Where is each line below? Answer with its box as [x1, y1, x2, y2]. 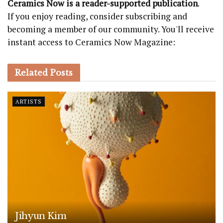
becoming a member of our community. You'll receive [7, 23, 214, 35]
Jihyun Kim [15, 210, 67, 222]
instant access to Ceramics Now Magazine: [7, 36, 175, 48]
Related [15, 67, 48, 78]
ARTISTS [15, 98, 42, 105]
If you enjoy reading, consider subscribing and [7, 10, 187, 22]
